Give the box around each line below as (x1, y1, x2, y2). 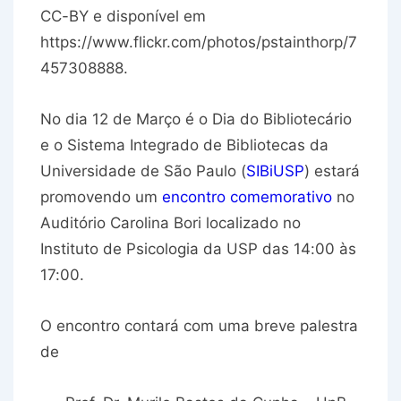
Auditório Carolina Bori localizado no (40, 214, 301, 233)
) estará (304, 162, 360, 181)
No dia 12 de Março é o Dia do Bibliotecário (40, 110, 352, 129)
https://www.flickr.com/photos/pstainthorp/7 (40, 33, 357, 52)
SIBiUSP (246, 162, 304, 181)
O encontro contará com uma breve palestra (40, 317, 358, 336)
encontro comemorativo (162, 188, 332, 207)
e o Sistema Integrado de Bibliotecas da (40, 136, 328, 155)
